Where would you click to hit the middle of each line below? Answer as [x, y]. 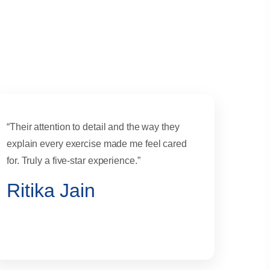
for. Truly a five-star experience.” [74, 161]
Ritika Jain [51, 191]
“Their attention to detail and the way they [93, 127]
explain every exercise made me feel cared [97, 144]
